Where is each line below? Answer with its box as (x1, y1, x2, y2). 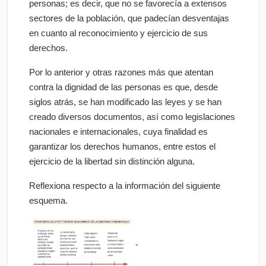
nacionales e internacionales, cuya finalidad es (29, 126, 208, 137)
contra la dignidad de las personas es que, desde (29, 81, 218, 92)
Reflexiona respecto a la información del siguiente (29, 180, 220, 191)
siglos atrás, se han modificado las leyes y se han (29, 96, 221, 107)
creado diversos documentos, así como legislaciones (29, 111, 235, 122)
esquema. (29, 195, 68, 205)
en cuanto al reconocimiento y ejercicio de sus (29, 27, 208, 38)
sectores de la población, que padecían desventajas (29, 12, 229, 23)
